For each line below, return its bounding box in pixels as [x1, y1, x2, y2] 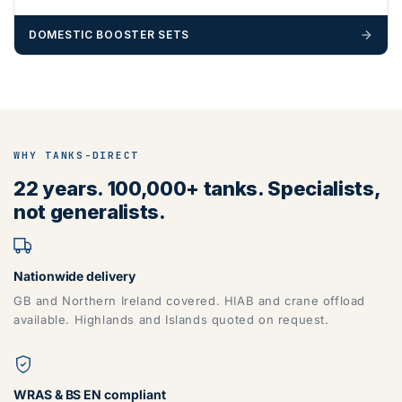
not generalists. [13, 199, 166, 223]
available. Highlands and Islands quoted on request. [13, 311, 329, 327]
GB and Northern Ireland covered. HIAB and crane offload [13, 293, 366, 308]
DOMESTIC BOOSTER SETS [29, 28, 190, 42]
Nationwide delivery [13, 267, 135, 284]
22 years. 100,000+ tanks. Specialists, [13, 176, 380, 200]
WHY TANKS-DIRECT [13, 148, 140, 162]
